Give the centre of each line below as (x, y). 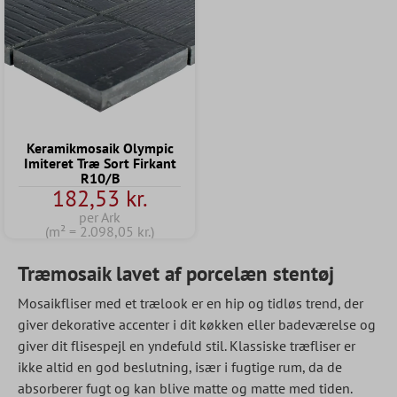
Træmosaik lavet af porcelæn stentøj (176, 273)
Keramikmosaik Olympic (100, 148)
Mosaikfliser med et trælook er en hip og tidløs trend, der (191, 303)
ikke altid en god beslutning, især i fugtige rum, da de (180, 367)
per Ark (100, 217)
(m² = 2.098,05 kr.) (100, 231)
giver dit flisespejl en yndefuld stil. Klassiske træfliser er (187, 346)
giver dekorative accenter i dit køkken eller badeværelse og (197, 324)
